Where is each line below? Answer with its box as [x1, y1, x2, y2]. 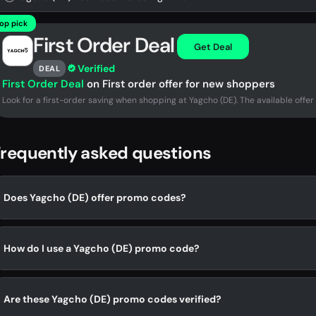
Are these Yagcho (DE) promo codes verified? [4, 292, 221, 305]
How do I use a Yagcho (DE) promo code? [4, 241, 200, 255]
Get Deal [194, 40, 233, 53]
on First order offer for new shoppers [84, 77, 275, 91]
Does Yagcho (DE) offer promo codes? [4, 190, 186, 204]
